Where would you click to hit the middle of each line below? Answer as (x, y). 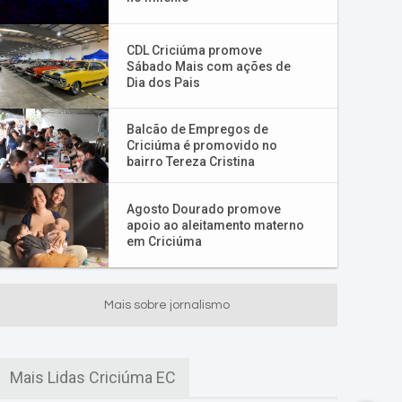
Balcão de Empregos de (197, 129)
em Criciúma (164, 241)
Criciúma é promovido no (202, 145)
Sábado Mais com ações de (209, 66)
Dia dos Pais (163, 83)
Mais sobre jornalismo (167, 305)
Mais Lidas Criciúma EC (93, 377)
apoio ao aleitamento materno (215, 225)
